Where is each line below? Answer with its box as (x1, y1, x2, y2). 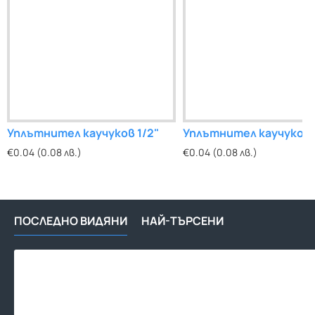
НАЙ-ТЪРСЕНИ (141, 213, 224, 229)
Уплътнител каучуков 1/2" (7, 125, 159, 141)
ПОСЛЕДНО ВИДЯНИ (14, 213, 127, 229)
